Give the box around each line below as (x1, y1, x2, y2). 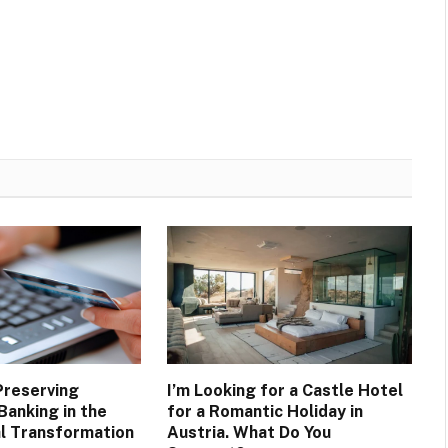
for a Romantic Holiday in (166, 401, 363, 421)
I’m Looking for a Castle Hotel (166, 380, 403, 400)
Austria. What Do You (166, 422, 331, 442)
